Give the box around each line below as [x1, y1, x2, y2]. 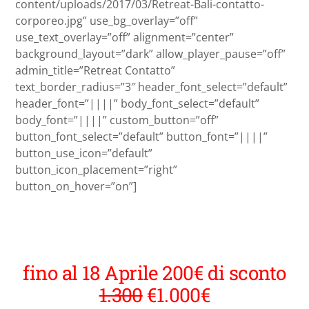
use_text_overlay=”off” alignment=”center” [15, 30, 234, 46]
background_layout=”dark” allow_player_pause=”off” [15, 46, 286, 62]
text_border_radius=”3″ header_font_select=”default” [15, 79, 288, 95]
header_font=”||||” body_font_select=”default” [15, 96, 259, 112]
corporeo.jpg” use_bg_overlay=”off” [15, 13, 198, 29]
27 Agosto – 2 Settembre [20, 212, 289, 246]
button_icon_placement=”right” [15, 162, 177, 178]
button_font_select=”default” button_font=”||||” [15, 129, 268, 145]
